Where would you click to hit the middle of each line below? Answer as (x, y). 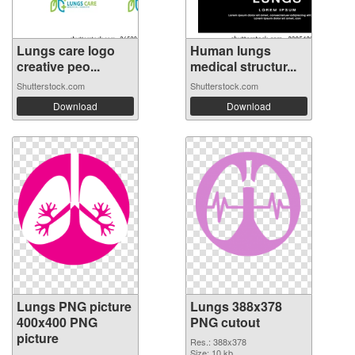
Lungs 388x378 (236, 306)
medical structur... (243, 66)
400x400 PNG (57, 322)
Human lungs (231, 50)
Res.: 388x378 (218, 341)
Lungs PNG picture (74, 306)
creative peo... (58, 66)
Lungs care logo (66, 50)
